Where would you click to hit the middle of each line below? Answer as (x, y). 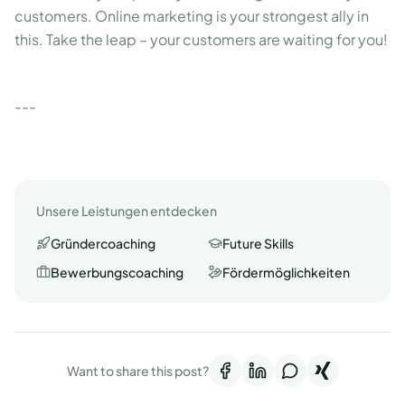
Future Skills (258, 243)
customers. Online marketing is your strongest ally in (192, 16)
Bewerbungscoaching (117, 272)
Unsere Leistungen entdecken (127, 211)
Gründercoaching (103, 243)
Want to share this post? (137, 371)
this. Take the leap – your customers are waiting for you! (201, 39)
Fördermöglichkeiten (286, 272)
